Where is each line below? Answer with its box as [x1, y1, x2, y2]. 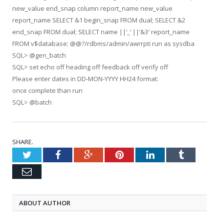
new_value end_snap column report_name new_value [12, 3, 173, 13]
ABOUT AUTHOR [19, 198, 70, 207]
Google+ [92, 149, 127, 159]
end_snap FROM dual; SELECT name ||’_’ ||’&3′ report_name [12, 27, 190, 36]
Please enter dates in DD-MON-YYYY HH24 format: [12, 74, 158, 83]
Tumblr [183, 149, 213, 159]
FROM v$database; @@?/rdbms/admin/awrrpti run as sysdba [12, 39, 195, 48]
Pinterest [123, 149, 158, 159]
